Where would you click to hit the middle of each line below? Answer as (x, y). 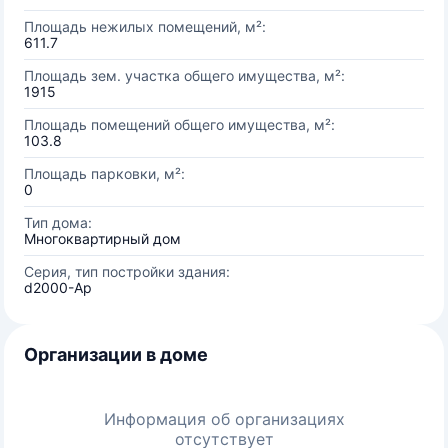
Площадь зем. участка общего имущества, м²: (184, 75)
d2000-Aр (58, 287)
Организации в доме (116, 354)
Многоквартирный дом (102, 238)
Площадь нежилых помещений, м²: (145, 26)
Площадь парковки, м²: (104, 173)
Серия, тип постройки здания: (127, 271)
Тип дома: (58, 222)
